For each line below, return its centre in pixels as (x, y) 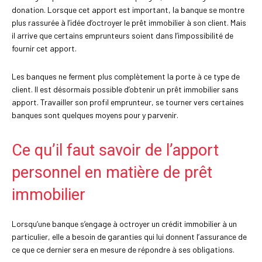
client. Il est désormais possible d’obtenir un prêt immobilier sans (125, 89)
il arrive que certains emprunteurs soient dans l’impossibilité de (123, 36)
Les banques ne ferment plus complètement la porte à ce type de (126, 77)
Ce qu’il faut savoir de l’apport (115, 151)
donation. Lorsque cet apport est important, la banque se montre (128, 10)
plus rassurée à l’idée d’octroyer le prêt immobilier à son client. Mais (129, 23)
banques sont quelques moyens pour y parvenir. (95, 115)
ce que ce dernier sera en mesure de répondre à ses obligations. (123, 250)
